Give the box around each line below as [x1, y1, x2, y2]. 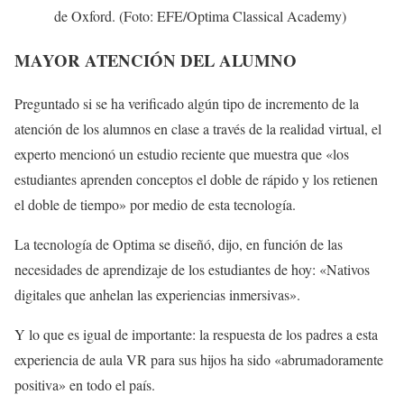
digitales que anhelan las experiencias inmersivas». [14, 285, 300, 305]
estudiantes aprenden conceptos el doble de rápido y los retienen [14, 170, 378, 189]
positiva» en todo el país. [14, 375, 155, 395]
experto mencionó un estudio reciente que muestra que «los [14, 144, 349, 164]
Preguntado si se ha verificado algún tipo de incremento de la [14, 94, 359, 114]
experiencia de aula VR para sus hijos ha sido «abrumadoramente [14, 350, 383, 370]
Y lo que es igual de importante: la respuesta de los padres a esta [14, 325, 378, 344]
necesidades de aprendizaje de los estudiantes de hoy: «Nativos [14, 260, 370, 280]
